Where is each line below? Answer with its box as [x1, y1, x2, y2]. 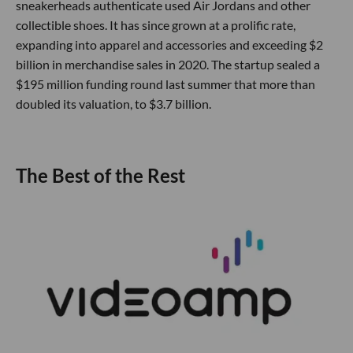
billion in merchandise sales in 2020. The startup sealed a [16, 56, 320, 72]
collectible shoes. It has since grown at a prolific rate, [16, 17, 295, 32]
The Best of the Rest [16, 164, 185, 188]
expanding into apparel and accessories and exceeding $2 [16, 36, 323, 52]
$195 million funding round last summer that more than [16, 76, 315, 91]
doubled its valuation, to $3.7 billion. [16, 95, 211, 111]
